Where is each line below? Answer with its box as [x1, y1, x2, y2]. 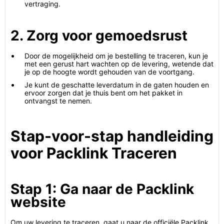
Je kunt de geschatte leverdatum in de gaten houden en [24, 80, 209, 89]
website [10, 193, 66, 210]
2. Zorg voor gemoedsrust [10, 27, 187, 44]
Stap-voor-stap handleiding [10, 127, 213, 145]
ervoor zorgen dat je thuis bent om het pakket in [24, 88, 182, 97]
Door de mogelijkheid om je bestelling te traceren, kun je [24, 51, 208, 60]
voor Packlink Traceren [10, 144, 177, 162]
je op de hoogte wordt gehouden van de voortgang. [24, 67, 194, 76]
